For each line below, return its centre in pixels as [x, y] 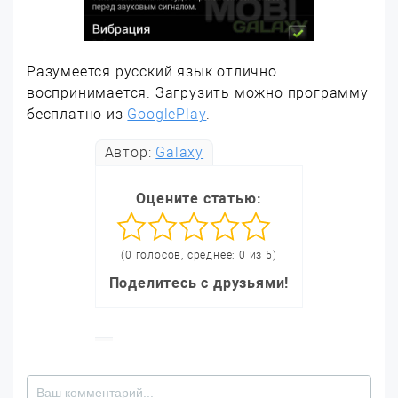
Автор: [130, 152]
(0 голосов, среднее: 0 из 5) [199, 255]
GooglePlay [167, 114]
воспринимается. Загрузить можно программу [198, 93]
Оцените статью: [199, 199]
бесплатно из [77, 114]
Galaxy [180, 152]
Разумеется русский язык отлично [152, 72]
